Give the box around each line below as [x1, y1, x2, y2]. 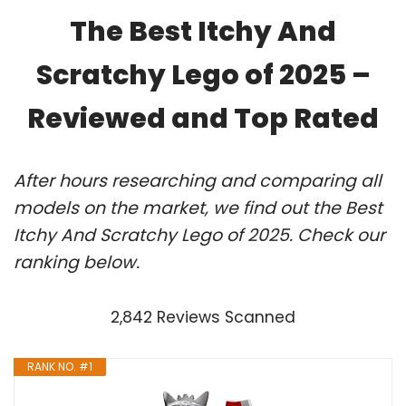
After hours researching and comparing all [14, 168, 382, 193]
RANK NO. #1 [27, 358, 92, 374]
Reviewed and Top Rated [27, 99, 379, 138]
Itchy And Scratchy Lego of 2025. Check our [14, 222, 385, 247]
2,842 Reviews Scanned [111, 305, 295, 328]
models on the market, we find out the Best [14, 195, 382, 220]
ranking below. [14, 249, 140, 275]
